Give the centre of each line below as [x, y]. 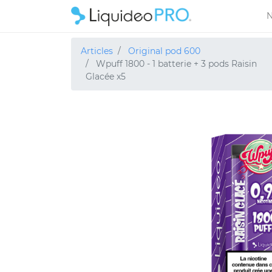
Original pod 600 [164, 51]
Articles [97, 51]
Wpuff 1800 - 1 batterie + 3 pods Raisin [176, 64]
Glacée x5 [106, 76]
